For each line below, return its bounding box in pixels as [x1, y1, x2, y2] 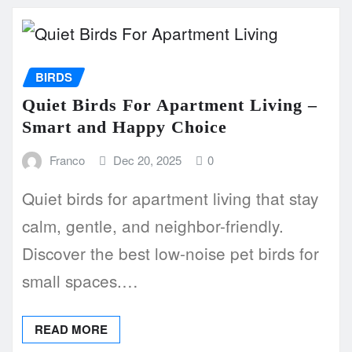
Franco [49, 152, 85, 169]
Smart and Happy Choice [22, 117, 227, 137]
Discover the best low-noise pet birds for [22, 240, 319, 265]
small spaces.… [22, 268, 138, 292]
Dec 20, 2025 [113, 152, 182, 169]
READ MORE [35, 320, 108, 338]
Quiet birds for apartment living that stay [22, 185, 318, 210]
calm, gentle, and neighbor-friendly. [22, 213, 284, 237]
